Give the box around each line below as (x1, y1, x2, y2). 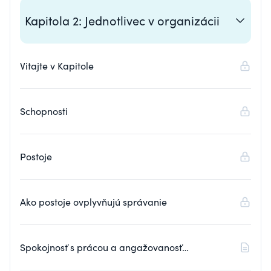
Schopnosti (20, 105, 68, 117)
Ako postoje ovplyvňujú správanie (20, 195, 167, 208)
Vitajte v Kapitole (20, 59, 94, 72)
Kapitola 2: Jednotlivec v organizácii (25, 12, 220, 28)
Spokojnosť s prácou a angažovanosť (20, 241, 182, 253)
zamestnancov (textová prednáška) (20, 256, 177, 269)
